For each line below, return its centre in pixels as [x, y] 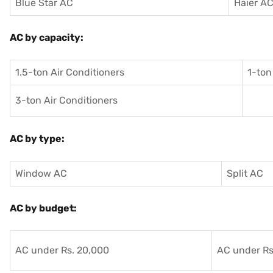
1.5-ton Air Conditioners [70, 72]
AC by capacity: [47, 37]
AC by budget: [43, 208]
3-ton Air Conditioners [66, 100]
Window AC [41, 173]
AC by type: [37, 138]
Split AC [245, 173]
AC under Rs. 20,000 [62, 250]
